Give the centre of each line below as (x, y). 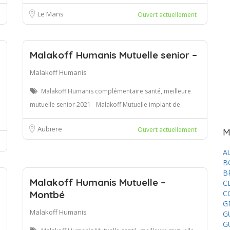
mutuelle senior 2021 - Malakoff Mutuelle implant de (105, 104)
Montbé (47, 194)
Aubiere (50, 129)
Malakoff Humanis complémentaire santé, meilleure (116, 91)
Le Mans (51, 14)
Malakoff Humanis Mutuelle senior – (113, 55)
